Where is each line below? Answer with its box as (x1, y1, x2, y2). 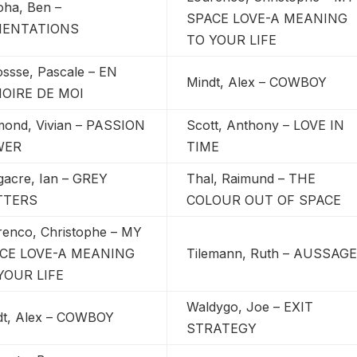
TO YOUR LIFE (186, 31, 277, 48)
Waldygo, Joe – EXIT (186, 298, 314, 315)
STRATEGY (186, 320, 257, 336)
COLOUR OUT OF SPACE (186, 191, 342, 208)
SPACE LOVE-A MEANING (186, 10, 348, 26)
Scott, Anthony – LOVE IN (186, 116, 345, 133)
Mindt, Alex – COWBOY (186, 73, 328, 90)
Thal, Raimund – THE (186, 170, 316, 186)
